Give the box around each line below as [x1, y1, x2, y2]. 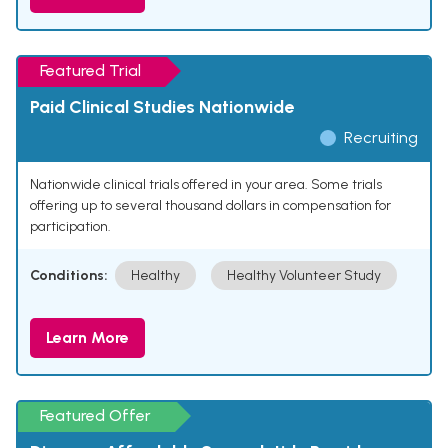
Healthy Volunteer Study [227, 267, 381, 285]
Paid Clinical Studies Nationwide [30, 96, 294, 119]
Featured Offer [40, 406, 151, 426]
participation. [30, 218, 111, 236]
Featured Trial [40, 61, 141, 81]
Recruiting [344, 128, 418, 148]
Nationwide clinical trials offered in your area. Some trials [30, 176, 382, 194]
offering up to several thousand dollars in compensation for [30, 197, 391, 215]
